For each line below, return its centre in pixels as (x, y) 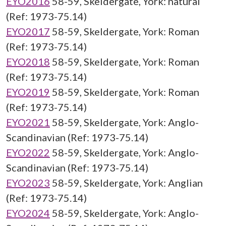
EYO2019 (28, 92)
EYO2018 (28, 62)
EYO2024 (28, 213)
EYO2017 (28, 31)
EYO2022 (28, 152)
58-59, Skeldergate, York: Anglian (127, 183)
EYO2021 (28, 122)
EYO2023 (28, 183)
